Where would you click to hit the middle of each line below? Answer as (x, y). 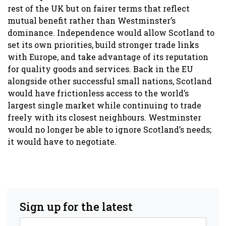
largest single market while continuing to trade (104, 105)
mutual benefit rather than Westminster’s (92, 20)
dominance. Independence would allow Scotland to (111, 32)
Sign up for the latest (76, 206)
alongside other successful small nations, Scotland (110, 81)
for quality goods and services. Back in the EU (100, 69)
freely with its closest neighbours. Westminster (104, 117)
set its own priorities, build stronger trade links (103, 44)
